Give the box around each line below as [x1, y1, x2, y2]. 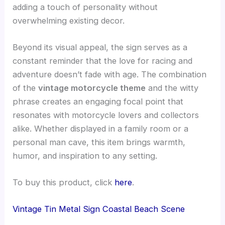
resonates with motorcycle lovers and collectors [13, 109, 199, 120]
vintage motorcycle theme [38, 82, 146, 93]
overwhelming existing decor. [13, 15, 125, 26]
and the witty [146, 82, 199, 93]
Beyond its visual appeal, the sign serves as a [13, 42, 188, 52]
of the [13, 82, 39, 93]
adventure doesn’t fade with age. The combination [13, 69, 207, 79]
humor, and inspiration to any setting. [13, 150, 158, 161]
